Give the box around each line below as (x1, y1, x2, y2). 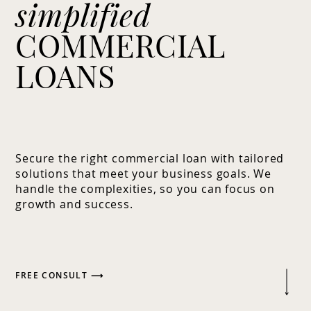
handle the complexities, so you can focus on (15, 181, 275, 197)
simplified (15, 2, 151, 34)
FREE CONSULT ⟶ (15, 269, 103, 281)
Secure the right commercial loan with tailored (15, 151, 285, 167)
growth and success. (15, 196, 133, 212)
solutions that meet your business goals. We (15, 166, 271, 182)
